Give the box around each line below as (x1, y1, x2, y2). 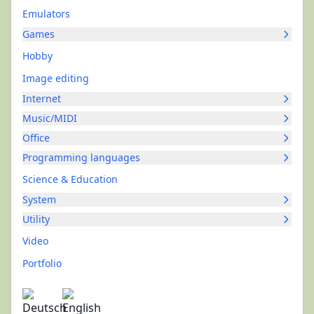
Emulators (22, 7, 70, 20)
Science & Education (22, 172, 118, 186)
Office (22, 131, 50, 144)
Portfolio (22, 257, 62, 270)
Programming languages (22, 151, 140, 164)
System (22, 193, 56, 206)
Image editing (22, 71, 89, 85)
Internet (22, 92, 61, 105)
